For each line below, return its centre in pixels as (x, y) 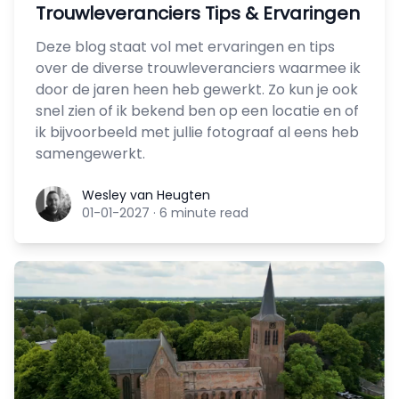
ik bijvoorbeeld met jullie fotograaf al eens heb (197, 133)
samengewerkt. (90, 154)
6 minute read (204, 213)
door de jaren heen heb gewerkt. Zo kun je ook (197, 90)
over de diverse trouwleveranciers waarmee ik (198, 69)
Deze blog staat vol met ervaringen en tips (185, 47)
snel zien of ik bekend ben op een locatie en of (197, 111)
